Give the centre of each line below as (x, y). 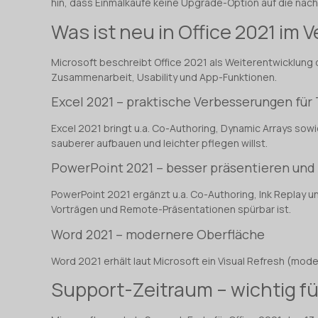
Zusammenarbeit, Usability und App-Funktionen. (164, 77)
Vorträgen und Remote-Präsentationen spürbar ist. (171, 209)
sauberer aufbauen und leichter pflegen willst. (159, 143)
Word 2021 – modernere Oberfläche (158, 234)
